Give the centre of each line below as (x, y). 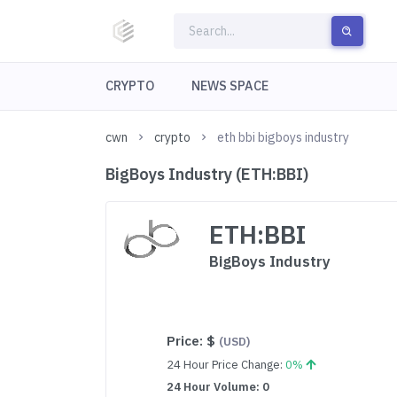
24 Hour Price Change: (226, 365)
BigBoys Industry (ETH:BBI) (207, 174)
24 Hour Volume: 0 (218, 387)
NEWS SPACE (230, 86)
